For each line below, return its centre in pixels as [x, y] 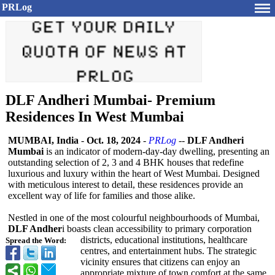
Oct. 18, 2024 [114, 140]
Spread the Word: [36, 241]
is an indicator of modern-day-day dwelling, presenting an [157, 151]
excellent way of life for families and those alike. [102, 196]
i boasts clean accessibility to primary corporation [157, 229]
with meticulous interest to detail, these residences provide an [126, 184]
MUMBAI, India [43, 140]
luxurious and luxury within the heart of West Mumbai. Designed [134, 173]
